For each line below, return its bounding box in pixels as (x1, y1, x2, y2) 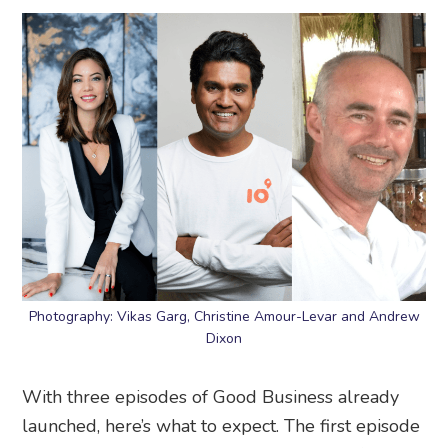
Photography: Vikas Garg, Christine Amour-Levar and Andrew (28, 306, 420, 326)
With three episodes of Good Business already (22, 384, 400, 409)
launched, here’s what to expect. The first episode (22, 413, 421, 438)
